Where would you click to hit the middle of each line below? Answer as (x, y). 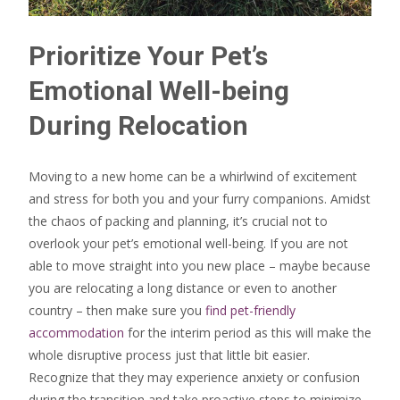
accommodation (76, 333)
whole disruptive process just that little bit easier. (169, 355)
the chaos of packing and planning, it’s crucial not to (178, 221)
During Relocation (138, 125)
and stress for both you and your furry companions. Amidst (200, 199)
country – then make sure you (117, 310)
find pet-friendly (250, 310)
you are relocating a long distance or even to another (183, 288)
